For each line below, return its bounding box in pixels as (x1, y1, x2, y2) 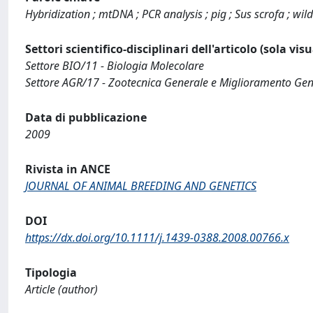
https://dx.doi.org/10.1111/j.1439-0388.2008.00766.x (25, 230, 289, 245)
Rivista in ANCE (25, 161, 110, 177)
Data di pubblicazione (25, 110, 147, 125)
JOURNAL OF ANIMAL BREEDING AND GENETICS (25, 178, 256, 194)
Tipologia (25, 265, 77, 280)
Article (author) (25, 282, 98, 297)
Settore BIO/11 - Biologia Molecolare (25, 58, 204, 73)
